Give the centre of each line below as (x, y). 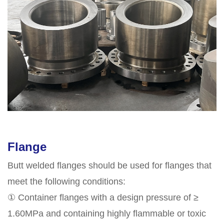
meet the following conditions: (66, 181)
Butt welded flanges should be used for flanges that (109, 165)
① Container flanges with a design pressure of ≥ (103, 197)
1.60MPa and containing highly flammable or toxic (107, 213)
